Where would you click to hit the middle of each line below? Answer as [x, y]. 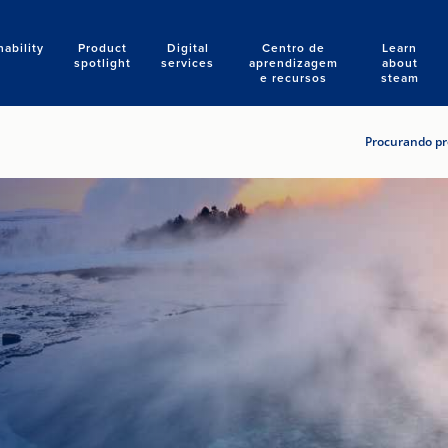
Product [102, 47]
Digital [187, 47]
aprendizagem [294, 62]
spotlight [102, 62]
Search [343, 48]
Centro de [294, 47]
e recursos [294, 77]
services [187, 62]
